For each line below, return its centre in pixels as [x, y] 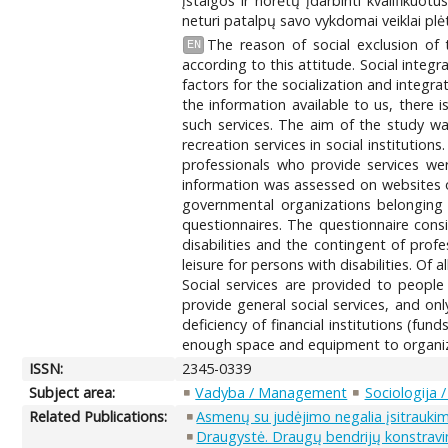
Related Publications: [98, 416]
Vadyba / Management [271, 392]
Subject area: [72, 392]
